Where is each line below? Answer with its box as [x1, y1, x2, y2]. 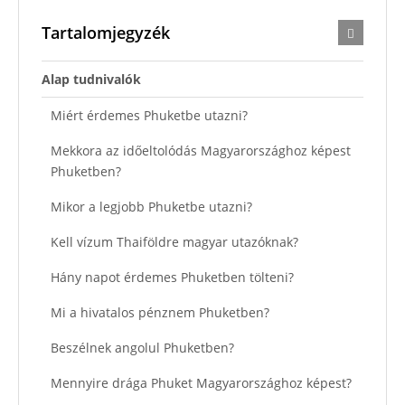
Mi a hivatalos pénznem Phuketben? [51, 303, 269, 321]
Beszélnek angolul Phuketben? [51, 338, 234, 356]
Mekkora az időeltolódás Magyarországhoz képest [51, 141, 351, 159]
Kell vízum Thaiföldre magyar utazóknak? [51, 232, 298, 250]
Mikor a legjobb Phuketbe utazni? [51, 197, 252, 215]
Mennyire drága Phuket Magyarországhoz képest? [51, 373, 352, 391]
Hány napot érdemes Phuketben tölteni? [51, 268, 294, 286]
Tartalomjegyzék [42, 21, 170, 43]
